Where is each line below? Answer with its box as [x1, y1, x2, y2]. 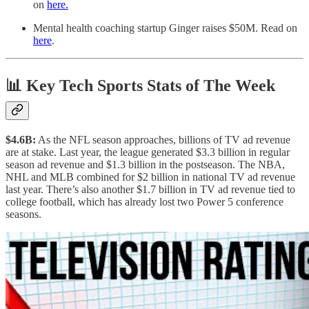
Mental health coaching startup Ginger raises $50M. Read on [33, 22, 297, 34]
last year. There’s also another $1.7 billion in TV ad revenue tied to [6, 183, 295, 195]
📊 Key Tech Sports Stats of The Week [6, 76, 275, 94]
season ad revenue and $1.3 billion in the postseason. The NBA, [6, 158, 285, 170]
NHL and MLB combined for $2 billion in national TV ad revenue [6, 170, 295, 183]
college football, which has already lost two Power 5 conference [6, 195, 283, 208]
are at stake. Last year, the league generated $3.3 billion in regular [6, 146, 290, 158]
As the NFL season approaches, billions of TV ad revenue [36, 133, 290, 146]
